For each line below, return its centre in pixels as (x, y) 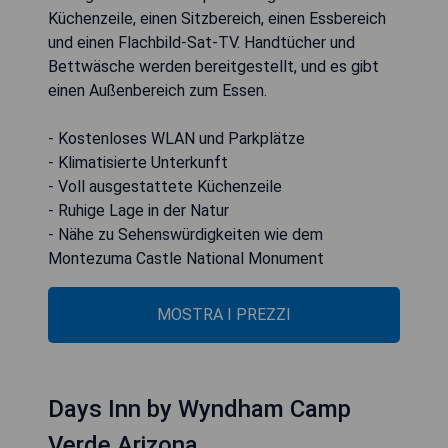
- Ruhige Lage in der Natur (138, 210)
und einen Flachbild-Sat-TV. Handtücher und (201, 42)
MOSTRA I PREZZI (224, 314)
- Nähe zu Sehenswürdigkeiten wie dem (185, 234)
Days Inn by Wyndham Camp (199, 408)
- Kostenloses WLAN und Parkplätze (176, 138)
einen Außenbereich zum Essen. (157, 90)
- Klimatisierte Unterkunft (138, 162)
